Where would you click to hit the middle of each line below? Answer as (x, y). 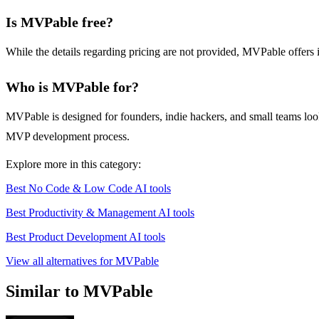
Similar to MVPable (79, 292)
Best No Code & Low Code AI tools (88, 189)
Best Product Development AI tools (85, 237)
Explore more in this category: (73, 164)
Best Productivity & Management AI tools (100, 213)
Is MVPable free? (59, 22)
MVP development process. (68, 137)
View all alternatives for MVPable (82, 261)
